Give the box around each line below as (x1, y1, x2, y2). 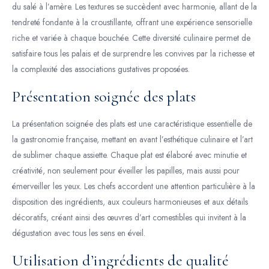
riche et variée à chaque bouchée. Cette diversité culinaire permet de (12, 32, 250, 44)
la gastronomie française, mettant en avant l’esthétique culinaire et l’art (12, 133, 253, 145)
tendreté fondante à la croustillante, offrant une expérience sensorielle (12, 16, 252, 28)
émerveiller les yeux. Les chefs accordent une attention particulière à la (12, 180, 255, 192)
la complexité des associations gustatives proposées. (12, 63, 190, 75)
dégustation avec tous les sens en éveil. (12, 227, 145, 239)
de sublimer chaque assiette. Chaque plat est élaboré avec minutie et (12, 149, 247, 161)
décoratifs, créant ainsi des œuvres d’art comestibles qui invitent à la (12, 211, 246, 223)
